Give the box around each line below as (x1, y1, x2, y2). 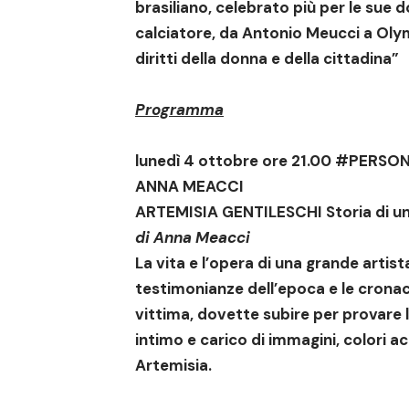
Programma (135, 100, 224, 121)
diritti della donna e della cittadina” (135, 48, 399, 69)
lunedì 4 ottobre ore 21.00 (135, 151, 335, 172)
